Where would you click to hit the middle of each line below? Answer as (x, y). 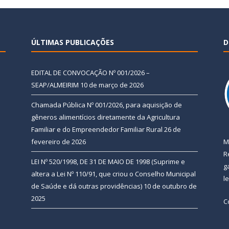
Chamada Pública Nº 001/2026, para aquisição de (107, 105)
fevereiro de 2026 (59, 142)
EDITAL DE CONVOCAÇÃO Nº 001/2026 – (90, 73)
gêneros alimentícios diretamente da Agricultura (106, 117)
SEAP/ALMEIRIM (55, 85)
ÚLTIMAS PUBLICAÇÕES (73, 42)
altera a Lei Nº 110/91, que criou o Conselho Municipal (113, 174)
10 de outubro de (170, 186)
